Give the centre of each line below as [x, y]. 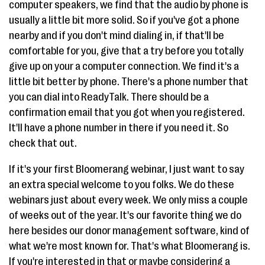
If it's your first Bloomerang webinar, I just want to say [127, 169]
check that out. [43, 143]
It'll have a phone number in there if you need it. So [119, 128]
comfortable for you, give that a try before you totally [126, 51]
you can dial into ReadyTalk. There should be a [109, 97]
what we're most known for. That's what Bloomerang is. [130, 246]
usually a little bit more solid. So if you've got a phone [124, 20]
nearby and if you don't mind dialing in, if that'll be [117, 35]
